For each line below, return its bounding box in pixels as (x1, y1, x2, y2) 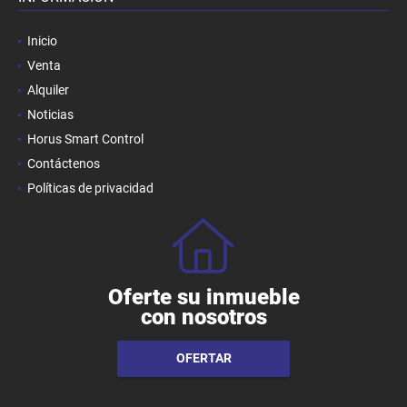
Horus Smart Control (27, 131, 144, 146)
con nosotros (140, 303, 267, 330)
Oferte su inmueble (107, 283, 300, 310)
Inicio (27, 33, 57, 48)
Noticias (27, 106, 74, 122)
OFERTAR (175, 351, 232, 366)
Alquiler (27, 82, 69, 97)
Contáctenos (27, 155, 100, 171)
